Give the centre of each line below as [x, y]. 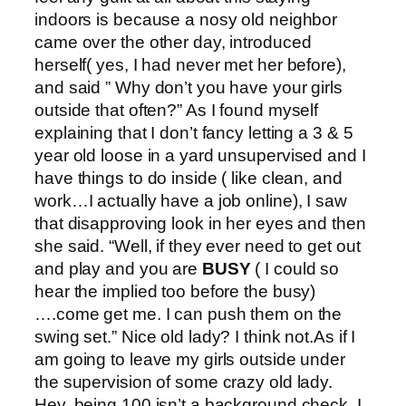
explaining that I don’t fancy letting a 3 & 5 [194, 132]
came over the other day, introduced [173, 42]
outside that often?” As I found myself [177, 110]
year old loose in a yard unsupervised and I [200, 155]
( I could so [295, 268]
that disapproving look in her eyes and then [200, 223]
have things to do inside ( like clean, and [188, 178]
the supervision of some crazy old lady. [184, 382]
